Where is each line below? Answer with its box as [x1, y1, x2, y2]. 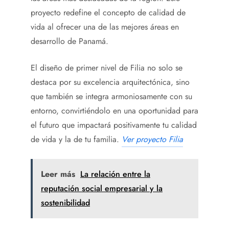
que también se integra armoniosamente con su [31, 90, 192, 103]
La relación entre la [80, 168, 150, 180]
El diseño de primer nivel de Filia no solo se [31, 62, 182, 74]
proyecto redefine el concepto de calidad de [31, 7, 186, 19]
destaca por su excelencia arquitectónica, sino [31, 76, 190, 88]
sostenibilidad [41, 197, 90, 209]
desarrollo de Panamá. [31, 35, 108, 48]
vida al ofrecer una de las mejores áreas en [31, 21, 179, 33]
